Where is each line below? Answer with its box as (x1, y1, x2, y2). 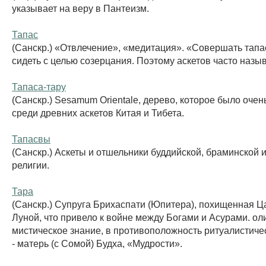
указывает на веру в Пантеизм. (12, 2, 149, 14)
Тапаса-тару (12, 81, 66, 92)
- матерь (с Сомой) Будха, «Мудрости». (12, 237, 182, 249)
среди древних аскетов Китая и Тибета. (12, 107, 184, 118)
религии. (12, 159, 49, 170)
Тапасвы (12, 133, 50, 144)
